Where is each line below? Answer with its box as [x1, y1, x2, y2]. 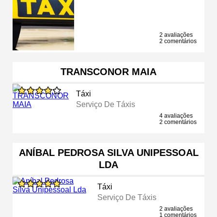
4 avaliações [159, 112, 193, 119]
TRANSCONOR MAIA [61, 66, 156, 77]
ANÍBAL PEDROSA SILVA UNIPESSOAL [18, 147, 199, 158]
